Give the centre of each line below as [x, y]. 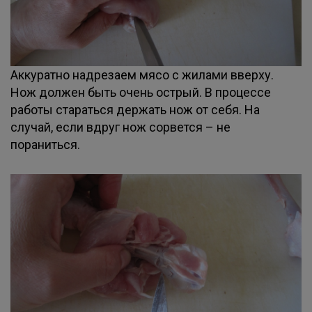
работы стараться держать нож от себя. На [135, 110]
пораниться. [45, 145]
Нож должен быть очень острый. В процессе [141, 92]
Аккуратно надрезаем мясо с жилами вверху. [142, 75]
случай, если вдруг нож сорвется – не [120, 127]
